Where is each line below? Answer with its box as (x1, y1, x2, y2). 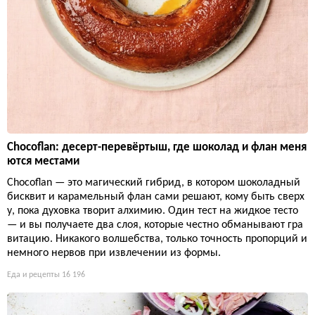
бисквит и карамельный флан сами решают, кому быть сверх (7, 191, 304, 203)
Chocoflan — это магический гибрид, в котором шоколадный (7, 177, 300, 189)
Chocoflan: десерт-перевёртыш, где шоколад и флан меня (7, 141, 307, 154)
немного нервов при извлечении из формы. (7, 247, 221, 259)
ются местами (7, 155, 79, 168)
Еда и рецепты (7, 271, 60, 280)
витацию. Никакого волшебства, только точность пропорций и (7, 233, 307, 245)
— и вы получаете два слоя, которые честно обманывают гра (7, 219, 303, 231)
